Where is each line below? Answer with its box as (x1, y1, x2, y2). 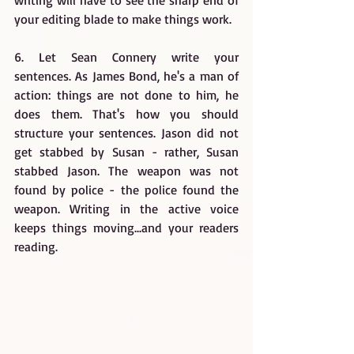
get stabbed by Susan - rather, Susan (14, 144, 239, 160)
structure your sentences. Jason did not (14, 125, 239, 141)
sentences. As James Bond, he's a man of (14, 68, 239, 85)
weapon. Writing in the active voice (14, 201, 239, 217)
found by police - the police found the (14, 182, 239, 198)
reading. (14, 239, 58, 255)
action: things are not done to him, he (14, 87, 239, 104)
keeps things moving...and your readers (14, 220, 239, 236)
